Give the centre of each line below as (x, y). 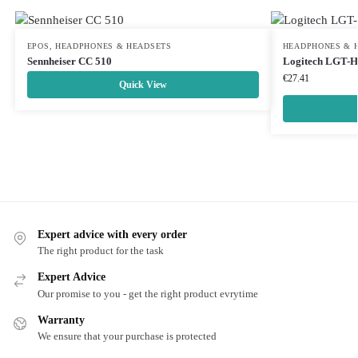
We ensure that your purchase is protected (127, 336)
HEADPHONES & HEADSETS (113, 46)
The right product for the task (101, 251)
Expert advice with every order (112, 235)
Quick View (143, 85)
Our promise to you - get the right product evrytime (148, 293)
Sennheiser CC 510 (69, 61)
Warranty (61, 320)
